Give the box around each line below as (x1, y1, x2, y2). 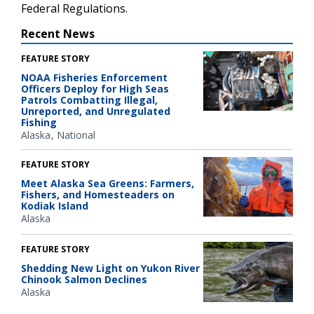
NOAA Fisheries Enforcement (21, 70, 168, 84)
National (57, 128, 95, 142)
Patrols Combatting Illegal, (21, 93, 158, 107)
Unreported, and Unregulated (21, 104, 170, 118)
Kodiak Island (21, 198, 88, 212)
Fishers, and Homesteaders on (21, 187, 175, 201)
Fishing (21, 115, 57, 129)
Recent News (21, 25, 95, 41)
